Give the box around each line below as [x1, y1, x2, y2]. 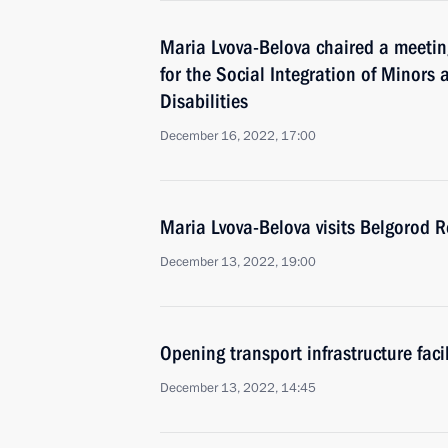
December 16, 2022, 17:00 [160, 127, 316, 145]
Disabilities [160, 89, 248, 113]
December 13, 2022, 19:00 [160, 253, 316, 271]
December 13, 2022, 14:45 [160, 379, 316, 397]
